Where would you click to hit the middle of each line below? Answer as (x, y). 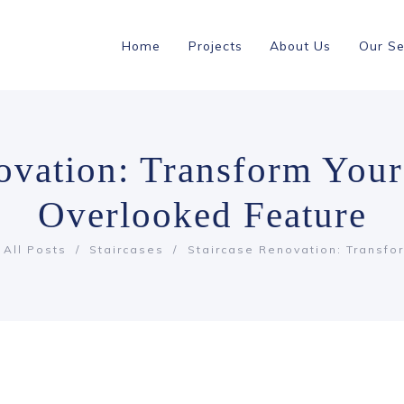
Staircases (127, 250)
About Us (301, 46)
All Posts (35, 250)
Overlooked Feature (202, 216)
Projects (215, 46)
